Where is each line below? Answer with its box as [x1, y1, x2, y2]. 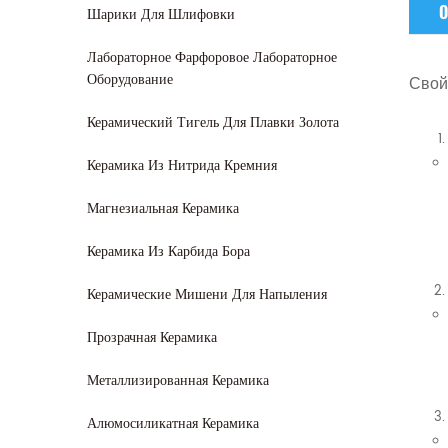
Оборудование [87, 68, 173, 91]
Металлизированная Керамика [87, 369, 269, 392]
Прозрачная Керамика [87, 326, 217, 349]
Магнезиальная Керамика [87, 197, 239, 220]
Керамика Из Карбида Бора [87, 240, 250, 263]
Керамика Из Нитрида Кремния [87, 154, 277, 177]
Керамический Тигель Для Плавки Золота [87, 111, 339, 134]
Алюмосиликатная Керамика [87, 412, 259, 435]
